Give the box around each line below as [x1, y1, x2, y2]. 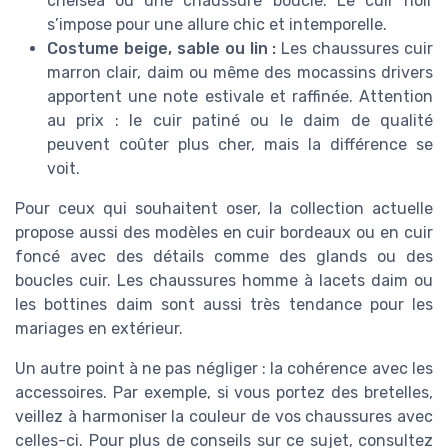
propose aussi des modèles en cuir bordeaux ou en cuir [15, 222, 433, 242]
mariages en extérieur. [15, 318, 183, 338]
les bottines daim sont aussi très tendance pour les [15, 294, 433, 314]
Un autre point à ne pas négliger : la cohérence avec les [15, 358, 433, 378]
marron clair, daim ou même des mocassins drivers [47, 62, 433, 82]
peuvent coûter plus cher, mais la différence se [47, 134, 433, 154]
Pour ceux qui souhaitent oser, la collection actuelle [15, 198, 433, 218]
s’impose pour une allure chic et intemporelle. [47, 14, 387, 34]
